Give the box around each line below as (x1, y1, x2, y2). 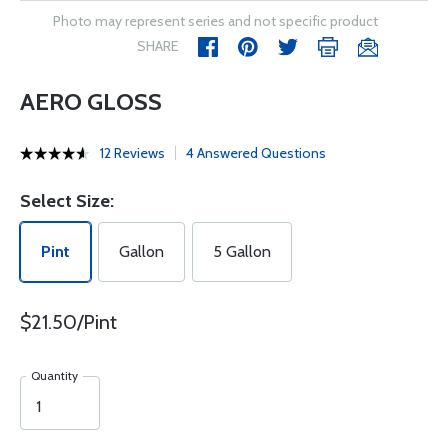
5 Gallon (213, 242, 271, 261)
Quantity (31, 368, 78, 383)
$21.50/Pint (20, 310, 117, 334)
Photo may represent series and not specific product (53, 12, 378, 30)
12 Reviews (100, 144, 165, 162)
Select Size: (20, 190, 114, 212)
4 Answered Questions (186, 144, 326, 162)
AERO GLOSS (20, 87, 162, 116)
